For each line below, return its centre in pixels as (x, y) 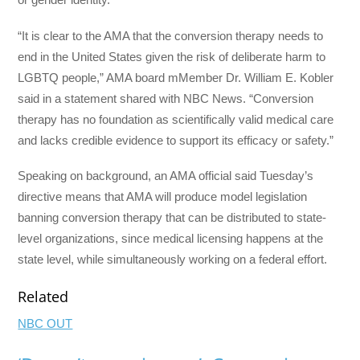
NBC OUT (45, 324)
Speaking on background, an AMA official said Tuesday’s (166, 175)
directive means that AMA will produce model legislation (163, 196)
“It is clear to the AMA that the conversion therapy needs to (171, 35)
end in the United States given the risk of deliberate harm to (172, 56)
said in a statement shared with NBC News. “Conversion (166, 98)
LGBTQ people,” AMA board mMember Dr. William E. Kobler (176, 77)
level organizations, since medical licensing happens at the (171, 238)
